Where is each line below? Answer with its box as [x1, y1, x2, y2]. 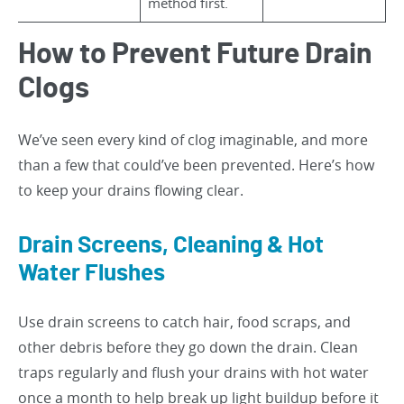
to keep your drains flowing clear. [18, 180, 243, 200]
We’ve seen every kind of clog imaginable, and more [18, 130, 368, 150]
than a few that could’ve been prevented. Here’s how [18, 155, 374, 175]
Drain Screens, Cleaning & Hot [18, 234, 324, 257]
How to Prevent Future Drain [18, 40, 372, 69]
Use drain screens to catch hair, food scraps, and [18, 312, 351, 332]
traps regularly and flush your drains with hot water [18, 363, 369, 382]
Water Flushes [18, 262, 165, 285]
